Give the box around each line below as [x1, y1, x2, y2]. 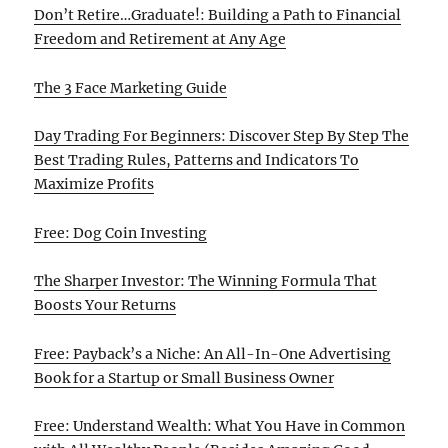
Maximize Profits [34, 175, 155, 194]
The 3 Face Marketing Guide [34, 78, 228, 97]
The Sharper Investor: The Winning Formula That [34, 272, 378, 291]
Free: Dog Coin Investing [34, 223, 208, 242]
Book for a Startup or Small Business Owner [34, 368, 335, 387]
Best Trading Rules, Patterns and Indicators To [34, 151, 360, 170]
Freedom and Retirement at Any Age [34, 30, 287, 49]
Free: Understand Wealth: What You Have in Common [34, 417, 406, 436]
